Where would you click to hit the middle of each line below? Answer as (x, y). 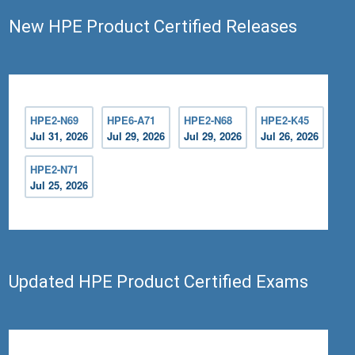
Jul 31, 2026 (59, 136)
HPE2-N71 (55, 170)
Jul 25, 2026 (59, 185)
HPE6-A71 (132, 120)
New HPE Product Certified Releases (153, 27)
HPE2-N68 (208, 120)
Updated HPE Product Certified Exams (159, 282)
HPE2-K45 (285, 120)
